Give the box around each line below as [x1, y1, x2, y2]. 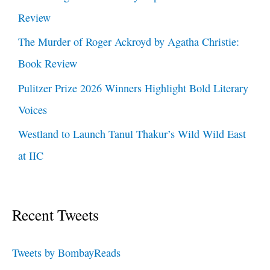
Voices [18, 102, 47, 117]
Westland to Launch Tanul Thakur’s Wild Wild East [18, 127, 246, 142]
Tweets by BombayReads [12, 245, 121, 260]
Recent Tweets [12, 204, 99, 225]
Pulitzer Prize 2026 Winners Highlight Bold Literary [18, 80, 248, 95]
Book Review [18, 56, 77, 71]
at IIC [18, 148, 43, 163]
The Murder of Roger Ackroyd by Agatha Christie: [18, 34, 239, 49]
